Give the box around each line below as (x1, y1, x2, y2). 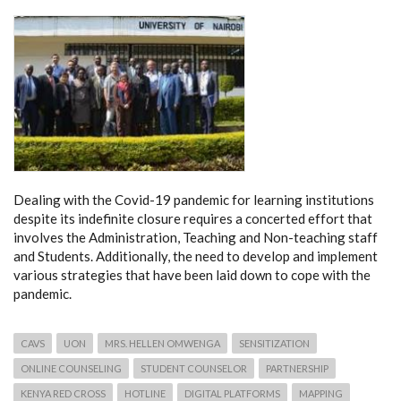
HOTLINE (124, 387, 166, 399)
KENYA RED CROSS (21, 387, 106, 399)
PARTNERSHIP (266, 362, 328, 374)
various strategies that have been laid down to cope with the (13, 266, 371, 283)
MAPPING (299, 387, 343, 399)
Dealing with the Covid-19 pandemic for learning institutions (13, 191, 374, 208)
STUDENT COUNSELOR (141, 362, 247, 374)
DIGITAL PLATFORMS (184, 387, 280, 399)
